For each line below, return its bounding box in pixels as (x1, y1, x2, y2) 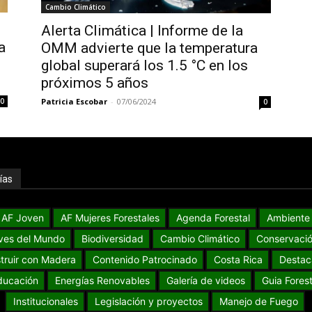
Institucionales (13, 295, 78, 308)
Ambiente (266, 212, 310, 224)
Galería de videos (166, 274, 245, 287)
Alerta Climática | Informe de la (40, 22, 243, 40)
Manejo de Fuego (219, 295, 298, 308)
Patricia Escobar (40, 96, 107, 107)
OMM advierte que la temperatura (40, 40, 258, 57)
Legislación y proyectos (94, 295, 203, 308)
